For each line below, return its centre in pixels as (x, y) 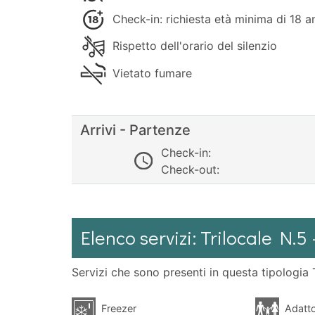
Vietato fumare (150, 73)
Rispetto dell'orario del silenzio (193, 45)
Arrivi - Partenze (135, 130)
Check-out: (190, 169)
